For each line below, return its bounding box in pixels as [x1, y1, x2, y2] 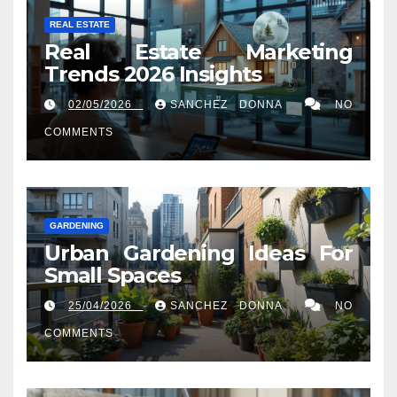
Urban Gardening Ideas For [44, 239, 353, 266]
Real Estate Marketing [44, 38, 353, 65]
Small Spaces [44, 261, 181, 288]
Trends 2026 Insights [44, 60, 261, 87]
